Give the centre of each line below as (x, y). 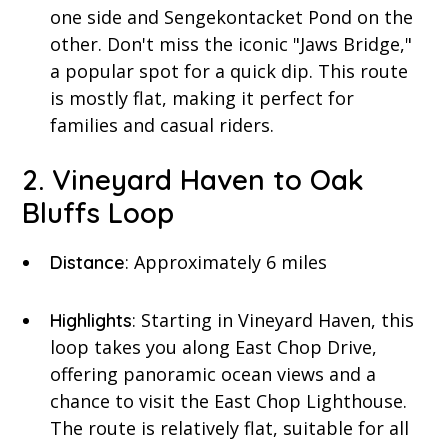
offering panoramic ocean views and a (213, 374)
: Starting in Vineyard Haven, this (273, 320)
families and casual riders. (162, 125)
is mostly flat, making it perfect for (202, 98)
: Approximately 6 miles (226, 262)
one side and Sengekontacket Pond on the (232, 17)
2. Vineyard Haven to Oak (193, 180)
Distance (88, 263)
